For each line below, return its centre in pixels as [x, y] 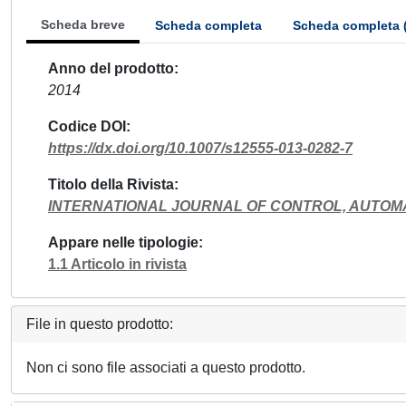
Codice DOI [87, 126]
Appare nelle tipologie [123, 242]
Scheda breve [83, 24]
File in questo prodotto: [100, 324]
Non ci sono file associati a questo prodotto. [166, 367]
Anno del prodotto [111, 68]
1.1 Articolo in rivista [117, 264]
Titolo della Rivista [111, 184]
